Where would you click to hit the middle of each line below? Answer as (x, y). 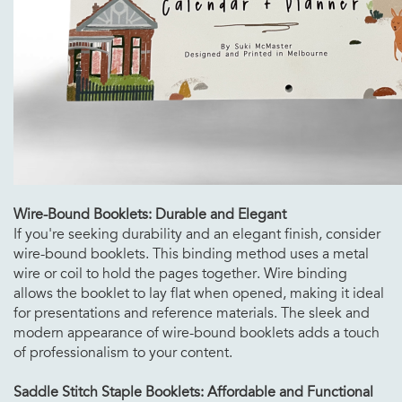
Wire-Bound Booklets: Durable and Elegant (150, 214)
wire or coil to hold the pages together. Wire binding (180, 273)
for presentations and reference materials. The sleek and (192, 313)
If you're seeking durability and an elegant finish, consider (197, 234)
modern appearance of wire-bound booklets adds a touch (197, 332)
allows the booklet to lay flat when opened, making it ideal (199, 293)
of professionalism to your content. (123, 352)
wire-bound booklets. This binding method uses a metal (191, 253)
